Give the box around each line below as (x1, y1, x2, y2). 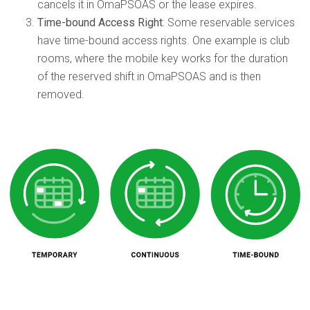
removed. (37, 87, 84, 101)
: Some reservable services (163, 15, 295, 29)
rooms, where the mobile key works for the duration (37, 51, 288, 65)
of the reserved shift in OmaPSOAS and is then (37, 69, 261, 83)
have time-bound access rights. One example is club (37, 33, 290, 47)
